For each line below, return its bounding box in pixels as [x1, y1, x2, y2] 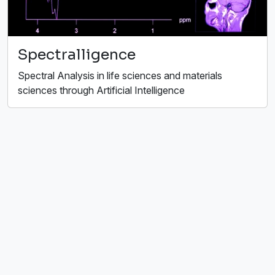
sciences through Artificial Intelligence [18, 84, 185, 97]
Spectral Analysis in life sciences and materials [18, 69, 222, 82]
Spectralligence [18, 45, 136, 64]
